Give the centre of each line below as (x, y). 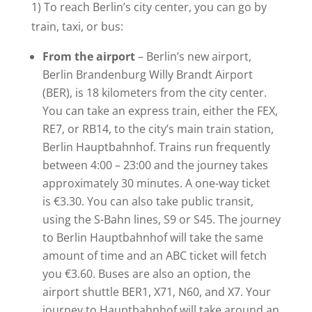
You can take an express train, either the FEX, (160, 111)
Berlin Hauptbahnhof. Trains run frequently (156, 147)
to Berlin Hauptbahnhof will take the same (153, 238)
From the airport (88, 57)
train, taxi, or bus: (77, 27)
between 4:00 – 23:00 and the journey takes (155, 165)
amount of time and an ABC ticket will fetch (154, 256)
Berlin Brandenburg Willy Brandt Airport (147, 75)
